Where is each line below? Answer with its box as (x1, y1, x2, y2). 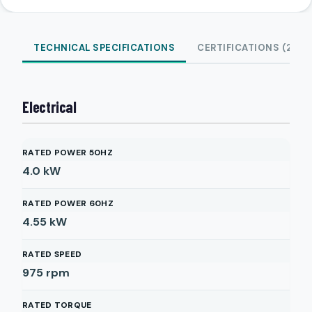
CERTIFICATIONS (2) (197, 42, 296, 54)
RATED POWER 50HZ (22, 147, 113, 158)
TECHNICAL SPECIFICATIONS (33, 42, 175, 54)
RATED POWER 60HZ (22, 198, 114, 209)
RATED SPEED (22, 249, 82, 260)
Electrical (22, 97, 77, 116)
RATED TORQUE (22, 299, 92, 311)
